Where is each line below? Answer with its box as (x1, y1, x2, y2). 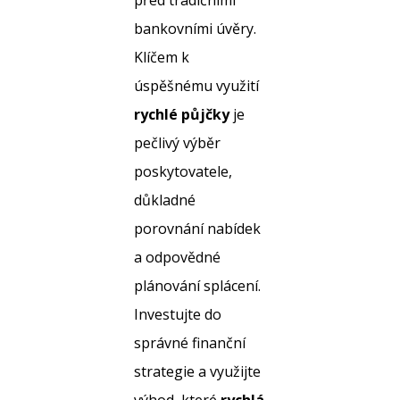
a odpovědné (134, 247, 221, 267)
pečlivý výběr (134, 133, 221, 153)
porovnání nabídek (134, 219, 261, 238)
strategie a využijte (134, 362, 261, 381)
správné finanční (134, 333, 246, 353)
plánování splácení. (134, 276, 261, 296)
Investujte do (134, 304, 221, 324)
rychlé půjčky (134, 104, 229, 124)
